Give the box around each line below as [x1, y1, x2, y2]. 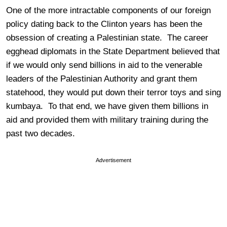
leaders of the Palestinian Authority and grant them [6, 74, 197, 84]
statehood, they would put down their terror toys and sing [6, 88, 221, 97]
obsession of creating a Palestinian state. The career [6, 33, 208, 43]
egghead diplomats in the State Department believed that [6, 47, 220, 56]
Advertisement [96, 157, 131, 163]
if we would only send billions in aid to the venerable [6, 60, 202, 70]
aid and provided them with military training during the [6, 115, 208, 125]
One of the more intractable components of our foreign [6, 6, 211, 15]
